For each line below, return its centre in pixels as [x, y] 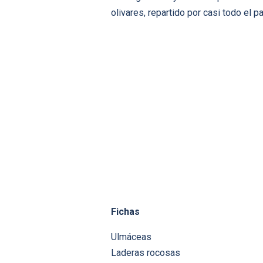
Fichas [125, 212]
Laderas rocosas [146, 253]
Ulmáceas [131, 237]
